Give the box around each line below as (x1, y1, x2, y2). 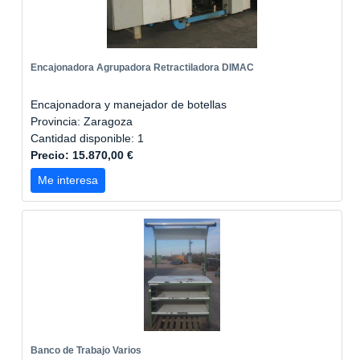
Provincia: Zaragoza (31, 115, 133, 128)
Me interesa (38, 174, 98, 186)
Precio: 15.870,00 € (31, 149, 133, 162)
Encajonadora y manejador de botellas (31, 98, 227, 111)
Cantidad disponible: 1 (31, 132, 147, 145)
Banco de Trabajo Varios (31, 345, 141, 356)
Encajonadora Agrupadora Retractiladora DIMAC (31, 62, 254, 73)
